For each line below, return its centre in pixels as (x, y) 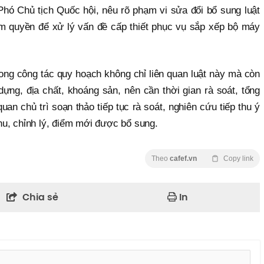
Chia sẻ (40, 197)
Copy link (238, 159)
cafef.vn (183, 159)
